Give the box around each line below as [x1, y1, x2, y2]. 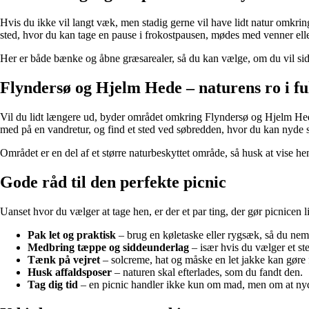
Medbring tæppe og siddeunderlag [28, 241, 189, 253]
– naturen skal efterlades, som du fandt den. [112, 266, 303, 278]
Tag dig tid [28, 278, 78, 290]
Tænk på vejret [28, 253, 100, 266]
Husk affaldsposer [28, 266, 112, 278]
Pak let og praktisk [28, 228, 116, 241]
